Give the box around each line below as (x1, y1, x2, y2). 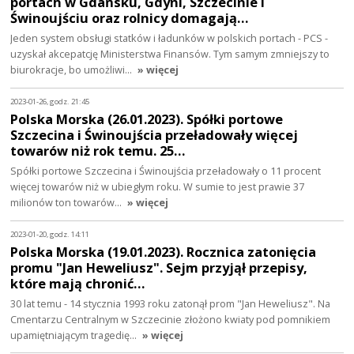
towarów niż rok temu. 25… (10, 141, 186, 160)
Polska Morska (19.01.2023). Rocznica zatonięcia (10, 242, 317, 261)
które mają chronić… (10, 273, 145, 292)
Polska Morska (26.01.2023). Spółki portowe (10, 109, 284, 128)
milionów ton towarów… (10, 194, 125, 209)
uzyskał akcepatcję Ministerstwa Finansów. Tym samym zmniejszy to (10, 47, 330, 62)
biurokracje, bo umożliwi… (10, 62, 135, 77)
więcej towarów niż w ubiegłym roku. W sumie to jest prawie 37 (10, 179, 305, 194)
